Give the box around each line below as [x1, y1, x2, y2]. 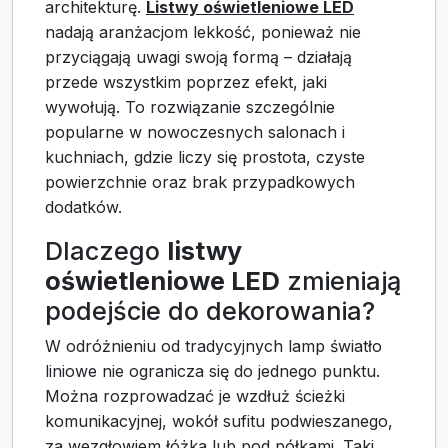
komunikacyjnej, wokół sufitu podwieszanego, [45, 411, 393, 432]
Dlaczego [45, 236, 167, 267]
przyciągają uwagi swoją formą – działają [45, 47, 352, 68]
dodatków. [45, 197, 122, 218]
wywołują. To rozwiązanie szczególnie [45, 97, 335, 118]
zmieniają [280, 266, 401, 297]
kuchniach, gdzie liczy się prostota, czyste [45, 147, 365, 168]
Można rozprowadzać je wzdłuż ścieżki [45, 386, 345, 407]
